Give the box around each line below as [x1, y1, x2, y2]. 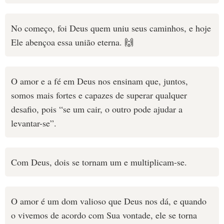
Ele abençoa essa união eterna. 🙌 [11, 36, 133, 48]
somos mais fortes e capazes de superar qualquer [11, 89, 187, 101]
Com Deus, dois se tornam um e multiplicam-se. [11, 156, 187, 168]
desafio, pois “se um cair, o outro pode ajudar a [11, 103, 182, 115]
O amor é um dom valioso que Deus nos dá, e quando [11, 195, 206, 207]
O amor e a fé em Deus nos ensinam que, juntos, [11, 75, 188, 87]
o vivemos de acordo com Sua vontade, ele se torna [11, 209, 197, 221]
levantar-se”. [11, 117, 56, 129]
